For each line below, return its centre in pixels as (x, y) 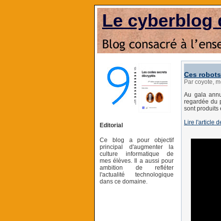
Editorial (111, 125)
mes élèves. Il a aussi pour (137, 161)
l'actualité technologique (137, 174)
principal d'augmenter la (137, 147)
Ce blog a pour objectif (137, 140)
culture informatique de (137, 154)
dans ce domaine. (124, 181)
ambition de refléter (137, 167)
